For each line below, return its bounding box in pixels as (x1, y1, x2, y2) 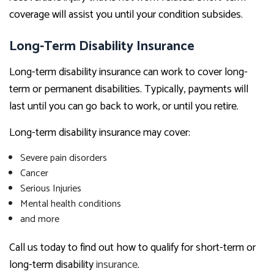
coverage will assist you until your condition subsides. (9, 6, 243, 24)
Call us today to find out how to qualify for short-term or (9, 239, 256, 257)
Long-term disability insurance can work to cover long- (9, 63, 248, 82)
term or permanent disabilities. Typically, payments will (9, 80, 248, 99)
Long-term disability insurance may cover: (9, 124, 190, 143)
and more (20, 211, 59, 228)
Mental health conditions (20, 196, 121, 213)
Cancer (20, 165, 48, 182)
